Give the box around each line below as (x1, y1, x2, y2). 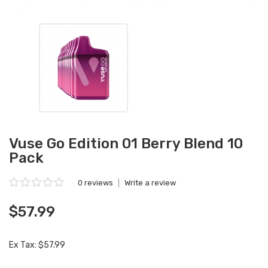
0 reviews (78, 178, 113, 187)
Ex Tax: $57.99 (9, 240, 65, 250)
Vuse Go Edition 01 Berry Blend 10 (9, 135, 243, 152)
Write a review (124, 178, 176, 187)
